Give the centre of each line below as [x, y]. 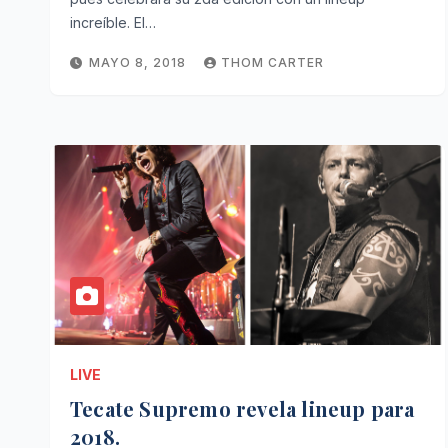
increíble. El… [113, 22]
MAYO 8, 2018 [139, 62]
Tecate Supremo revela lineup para [242, 408]
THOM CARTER [272, 62]
